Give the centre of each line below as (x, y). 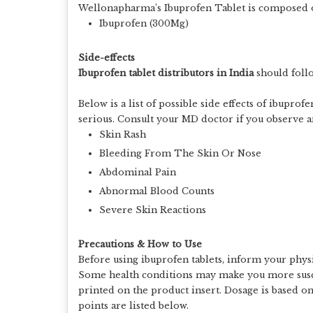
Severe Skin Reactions (153, 210)
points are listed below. (133, 306)
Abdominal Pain (138, 172)
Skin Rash (123, 134)
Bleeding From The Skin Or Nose (180, 153)
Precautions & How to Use (140, 244)
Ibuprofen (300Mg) (144, 23)
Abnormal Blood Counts (157, 191)
